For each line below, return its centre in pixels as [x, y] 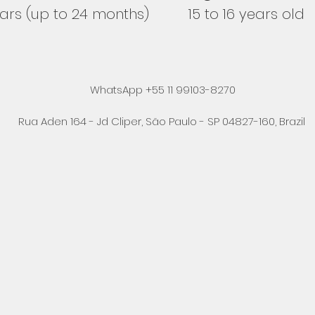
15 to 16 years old [246, 14]
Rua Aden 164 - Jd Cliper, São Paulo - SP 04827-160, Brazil [161, 121]
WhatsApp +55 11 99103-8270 [161, 90]
